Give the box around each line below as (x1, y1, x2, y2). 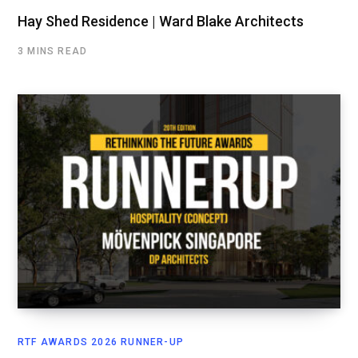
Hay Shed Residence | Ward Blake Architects (18, 13, 304, 30)
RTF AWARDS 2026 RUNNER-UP (18, 336, 184, 348)
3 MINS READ (18, 46, 88, 58)
